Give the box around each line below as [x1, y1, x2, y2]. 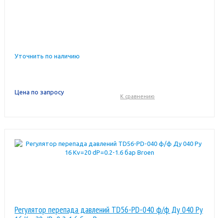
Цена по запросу [14, 88, 64, 95]
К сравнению [120, 93, 155, 99]
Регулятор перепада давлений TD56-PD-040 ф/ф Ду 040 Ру [14, 203, 203, 215]
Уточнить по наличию [14, 52, 80, 59]
